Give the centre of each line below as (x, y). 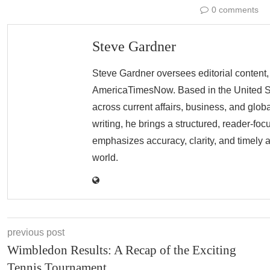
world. (105, 158)
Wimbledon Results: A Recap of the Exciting (122, 250)
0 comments (235, 10)
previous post (36, 232)
